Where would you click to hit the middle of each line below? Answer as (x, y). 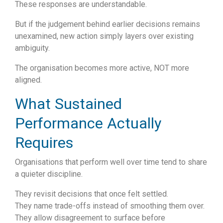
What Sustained (68, 104)
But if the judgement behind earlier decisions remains (108, 24)
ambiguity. (32, 48)
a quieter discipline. (49, 174)
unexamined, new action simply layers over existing (104, 36)
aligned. (28, 80)
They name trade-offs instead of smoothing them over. (110, 206)
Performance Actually (88, 123)
